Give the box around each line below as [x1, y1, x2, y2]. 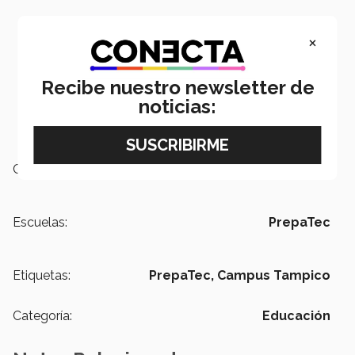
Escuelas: [13, 214, 67, 230]
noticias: [139, 95, 216, 119]
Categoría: [13, 307, 72, 323]
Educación [262, 307, 330, 323]
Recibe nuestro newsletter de [40, 76, 315, 100]
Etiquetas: [13, 267, 71, 283]
